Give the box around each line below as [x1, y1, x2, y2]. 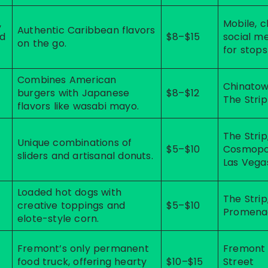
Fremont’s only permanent [17, 242, 149, 255]
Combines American [17, 73, 117, 87]
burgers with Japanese [17, 86, 130, 100]
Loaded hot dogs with [17, 185, 121, 199]
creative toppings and [17, 199, 126, 212]
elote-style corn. [17, 212, 99, 226]
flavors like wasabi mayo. [17, 99, 139, 113]
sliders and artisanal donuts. [17, 149, 153, 163]
